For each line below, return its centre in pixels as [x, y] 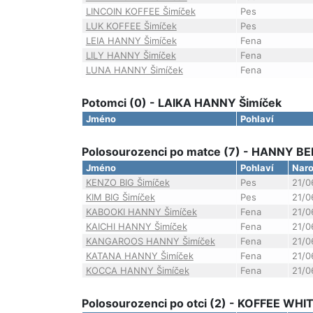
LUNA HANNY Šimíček [134, 70]
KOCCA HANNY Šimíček [137, 270]
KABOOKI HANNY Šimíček [141, 212]
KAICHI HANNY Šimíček [136, 226]
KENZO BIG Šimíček [128, 182]
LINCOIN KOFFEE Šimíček [140, 11]
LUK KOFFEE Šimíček [131, 26]
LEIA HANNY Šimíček [131, 41]
